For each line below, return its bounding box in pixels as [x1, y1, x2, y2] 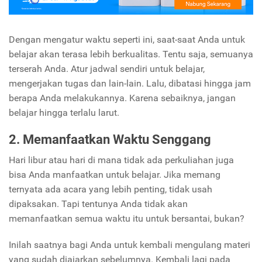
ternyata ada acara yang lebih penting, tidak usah [9, 184, 212, 195]
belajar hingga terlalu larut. [9, 106, 119, 118]
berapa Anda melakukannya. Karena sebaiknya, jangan [9, 92, 236, 104]
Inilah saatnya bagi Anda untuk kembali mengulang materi [9, 239, 250, 251]
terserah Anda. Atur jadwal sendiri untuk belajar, [9, 63, 205, 74]
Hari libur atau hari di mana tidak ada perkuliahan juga [9, 154, 234, 166]
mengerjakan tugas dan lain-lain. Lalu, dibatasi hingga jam [9, 77, 251, 89]
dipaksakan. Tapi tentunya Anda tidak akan [9, 198, 188, 210]
